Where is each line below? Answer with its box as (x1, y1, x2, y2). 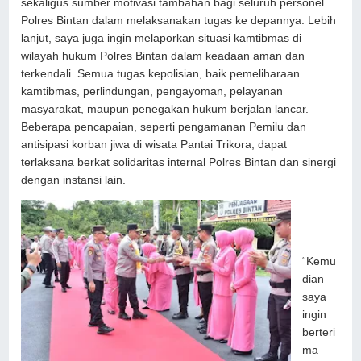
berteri (301, 326, 335, 338)
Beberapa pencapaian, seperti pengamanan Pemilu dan (21, 120, 307, 133)
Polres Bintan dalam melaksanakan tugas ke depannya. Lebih (21, 14, 337, 27)
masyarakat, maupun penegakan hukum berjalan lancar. (21, 102, 309, 115)
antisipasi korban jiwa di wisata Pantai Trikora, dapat (21, 138, 288, 151)
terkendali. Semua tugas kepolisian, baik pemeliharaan (21, 67, 301, 80)
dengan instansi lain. (21, 173, 127, 186)
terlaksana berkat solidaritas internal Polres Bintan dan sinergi (21, 156, 337, 168)
